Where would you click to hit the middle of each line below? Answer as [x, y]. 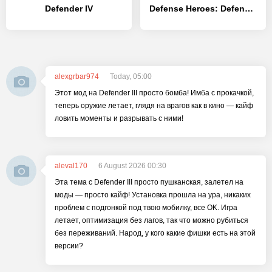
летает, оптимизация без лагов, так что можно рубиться [151, 220]
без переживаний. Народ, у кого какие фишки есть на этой [155, 233]
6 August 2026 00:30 [132, 166]
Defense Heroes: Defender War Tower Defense [249, 8]
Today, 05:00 [131, 76]
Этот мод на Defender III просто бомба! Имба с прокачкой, [154, 93]
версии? [69, 246]
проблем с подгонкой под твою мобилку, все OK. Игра [146, 208]
